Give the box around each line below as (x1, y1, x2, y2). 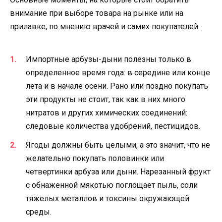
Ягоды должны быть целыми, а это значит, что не (26, 140, 210, 150)
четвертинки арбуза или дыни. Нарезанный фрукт (26, 167, 211, 177)
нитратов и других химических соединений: (26, 108, 187, 117)
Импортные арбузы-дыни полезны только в (26, 54, 191, 64)
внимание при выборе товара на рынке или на (10, 8, 183, 18)
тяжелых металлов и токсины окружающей (26, 194, 189, 204)
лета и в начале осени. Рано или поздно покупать (26, 81, 208, 91)
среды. (26, 207, 52, 217)
